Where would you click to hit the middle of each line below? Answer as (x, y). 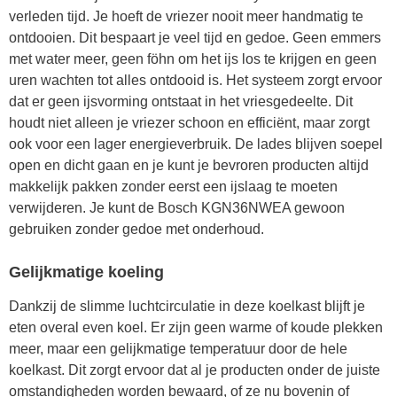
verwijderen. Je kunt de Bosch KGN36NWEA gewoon (177, 207)
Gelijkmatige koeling (86, 272)
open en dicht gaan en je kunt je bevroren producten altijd (189, 165)
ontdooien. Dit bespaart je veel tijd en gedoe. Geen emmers (195, 37)
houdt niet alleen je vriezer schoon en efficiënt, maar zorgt (189, 122)
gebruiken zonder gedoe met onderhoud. (136, 229)
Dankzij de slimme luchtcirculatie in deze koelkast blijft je (187, 307)
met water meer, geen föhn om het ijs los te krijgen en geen (193, 58)
